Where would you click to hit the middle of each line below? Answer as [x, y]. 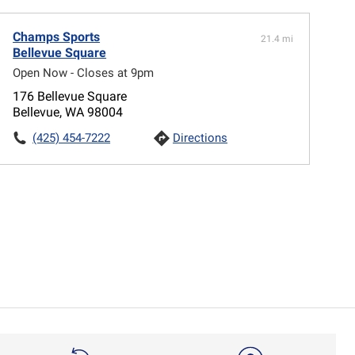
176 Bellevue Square [70, 96]
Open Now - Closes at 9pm [84, 73]
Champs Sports [57, 36]
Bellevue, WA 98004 [68, 112]
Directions [200, 137]
